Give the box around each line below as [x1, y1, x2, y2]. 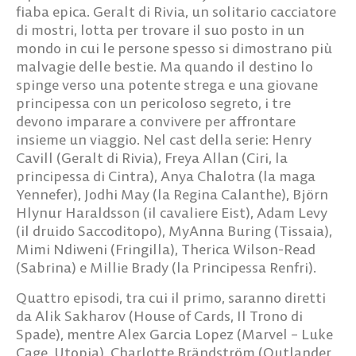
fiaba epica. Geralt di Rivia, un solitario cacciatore [16, 2, 336, 21]
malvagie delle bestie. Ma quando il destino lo [16, 57, 313, 76]
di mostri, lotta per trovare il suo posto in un [16, 21, 304, 40]
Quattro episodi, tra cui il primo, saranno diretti [16, 288, 326, 307]
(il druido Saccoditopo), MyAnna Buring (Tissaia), [16, 222, 332, 241]
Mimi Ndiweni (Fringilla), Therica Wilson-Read [16, 240, 315, 259]
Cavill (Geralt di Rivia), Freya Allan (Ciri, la [16, 149, 288, 168]
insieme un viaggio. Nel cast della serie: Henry [16, 130, 311, 149]
